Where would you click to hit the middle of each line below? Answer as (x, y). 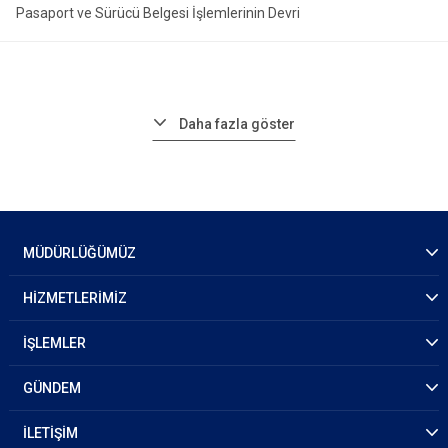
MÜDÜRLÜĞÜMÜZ (79, 253)
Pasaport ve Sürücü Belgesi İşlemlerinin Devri (158, 13)
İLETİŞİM (50, 433)
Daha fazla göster (237, 124)
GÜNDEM (52, 388)
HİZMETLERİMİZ (75, 298)
